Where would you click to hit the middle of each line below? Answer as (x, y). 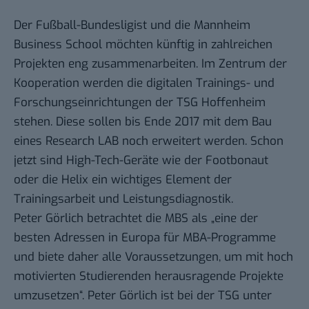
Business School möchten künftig (106, 44)
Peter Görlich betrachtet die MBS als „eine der (136, 218)
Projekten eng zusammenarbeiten (105, 63)
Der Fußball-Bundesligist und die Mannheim (132, 25)
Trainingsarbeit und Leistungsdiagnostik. (123, 199)
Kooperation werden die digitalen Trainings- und (144, 83)
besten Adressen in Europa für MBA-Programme (145, 237)
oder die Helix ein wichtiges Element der (123, 179)
